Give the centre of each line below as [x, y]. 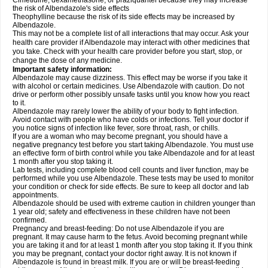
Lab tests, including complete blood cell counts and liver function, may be [131, 170]
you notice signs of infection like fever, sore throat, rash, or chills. [116, 128]
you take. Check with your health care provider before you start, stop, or [127, 51]
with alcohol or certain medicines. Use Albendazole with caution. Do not [128, 86]
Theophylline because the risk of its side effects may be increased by [124, 17]
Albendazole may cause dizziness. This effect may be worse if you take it [130, 78]
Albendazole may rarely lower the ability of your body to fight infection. [126, 111]
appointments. [36, 195]
